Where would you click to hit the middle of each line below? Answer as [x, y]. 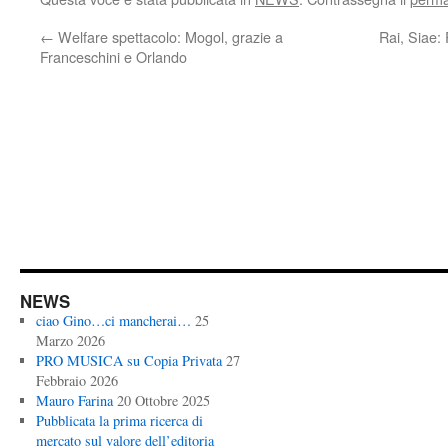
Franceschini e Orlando [113, 56]
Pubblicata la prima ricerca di [119, 420]
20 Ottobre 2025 [163, 400]
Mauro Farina [74, 400]
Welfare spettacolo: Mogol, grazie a [168, 36]
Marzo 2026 [70, 340]
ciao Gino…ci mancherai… [113, 320]
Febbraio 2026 [76, 380]
